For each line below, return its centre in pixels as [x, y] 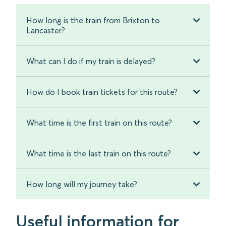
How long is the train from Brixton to [93, 20]
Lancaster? [46, 30]
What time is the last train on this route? [99, 153]
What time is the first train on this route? [99, 123]
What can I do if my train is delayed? [91, 61]
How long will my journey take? [82, 184]
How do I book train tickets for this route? [102, 92]
